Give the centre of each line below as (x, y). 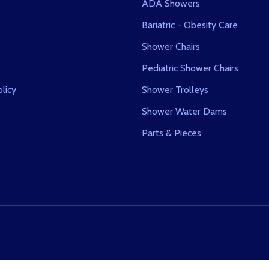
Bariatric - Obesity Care (190, 25)
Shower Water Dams (184, 112)
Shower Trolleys (175, 90)
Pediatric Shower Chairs (190, 68)
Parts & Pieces (171, 133)
